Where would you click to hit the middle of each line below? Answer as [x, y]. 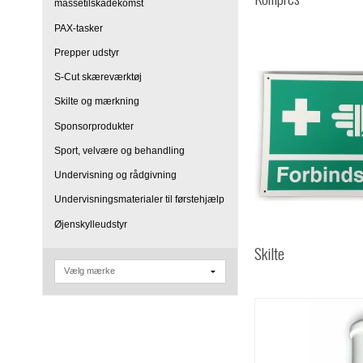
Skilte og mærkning [97, 102]
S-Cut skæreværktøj [98, 77]
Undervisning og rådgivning [115, 175]
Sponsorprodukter [94, 126]
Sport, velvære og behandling [120, 150]
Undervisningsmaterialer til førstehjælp [139, 200]
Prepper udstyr [87, 52]
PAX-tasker [79, 28]
